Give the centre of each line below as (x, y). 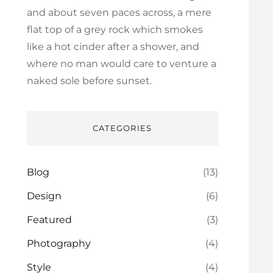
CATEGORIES (122, 128)
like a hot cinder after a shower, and (113, 47)
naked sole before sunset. (89, 81)
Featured (49, 220)
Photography (58, 243)
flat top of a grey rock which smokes (115, 30)
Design (44, 196)
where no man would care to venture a (121, 64)
